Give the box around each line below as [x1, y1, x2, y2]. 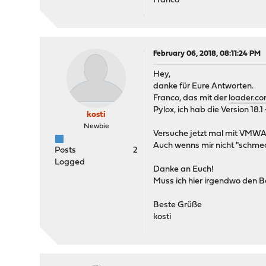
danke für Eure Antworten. [153, 82, 254, 91]
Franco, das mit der [153, 94, 229, 103]
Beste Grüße [153, 201, 202, 210]
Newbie [83, 123, 109, 130]
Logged [55, 158, 85, 167]
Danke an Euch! [153, 165, 214, 174]
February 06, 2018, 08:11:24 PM [153, 50, 261, 58]
